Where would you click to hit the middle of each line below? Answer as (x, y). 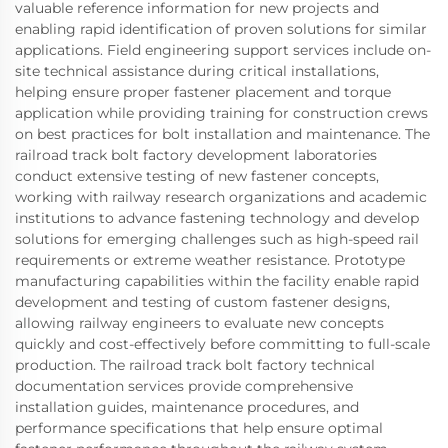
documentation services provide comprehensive (184, 385)
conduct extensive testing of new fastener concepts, (197, 175)
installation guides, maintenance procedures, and (187, 406)
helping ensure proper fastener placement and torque (203, 91)
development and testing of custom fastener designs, (202, 301)
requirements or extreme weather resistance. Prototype (210, 259)
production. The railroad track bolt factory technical (195, 364)
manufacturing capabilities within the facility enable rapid (217, 280)
